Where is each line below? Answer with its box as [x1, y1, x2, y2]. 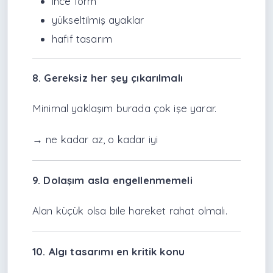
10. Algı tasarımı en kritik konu [32, 245, 185, 258]
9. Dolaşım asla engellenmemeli [32, 173, 193, 186]
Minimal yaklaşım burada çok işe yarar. [32, 102, 217, 115]
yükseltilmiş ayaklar [52, 13, 144, 27]
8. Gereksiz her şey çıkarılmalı [32, 71, 183, 85]
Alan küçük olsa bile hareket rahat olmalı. [32, 204, 227, 217]
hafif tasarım [52, 32, 113, 46]
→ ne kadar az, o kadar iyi [32, 132, 158, 146]
